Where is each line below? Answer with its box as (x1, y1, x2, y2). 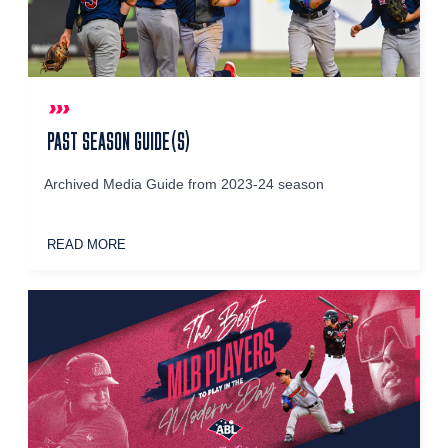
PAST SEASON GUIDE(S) (47, 127, 192, 154)
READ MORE (47, 236, 127, 252)
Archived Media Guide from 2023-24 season (44, 176, 325, 192)
